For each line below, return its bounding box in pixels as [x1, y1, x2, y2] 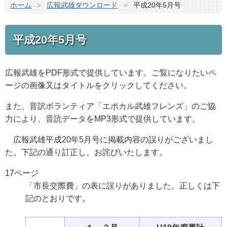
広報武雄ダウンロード [47, 1, 118, 10]
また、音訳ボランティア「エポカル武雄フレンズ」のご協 [5, 101, 216, 110]
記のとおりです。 [25, 194, 90, 203]
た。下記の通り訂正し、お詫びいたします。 [5, 147, 167, 157]
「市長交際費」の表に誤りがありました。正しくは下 [25, 181, 220, 190]
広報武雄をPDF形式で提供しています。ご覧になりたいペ [5, 68, 216, 77]
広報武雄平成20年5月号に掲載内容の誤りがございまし [5, 135, 213, 144]
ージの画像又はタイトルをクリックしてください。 [5, 81, 192, 90]
